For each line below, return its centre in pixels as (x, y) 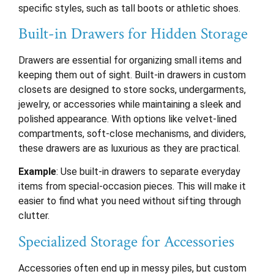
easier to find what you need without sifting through (130, 201)
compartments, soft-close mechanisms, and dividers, (132, 133)
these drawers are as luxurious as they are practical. (129, 148)
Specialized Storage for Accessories (126, 241)
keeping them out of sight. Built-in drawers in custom (132, 75)
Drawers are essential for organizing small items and (130, 60)
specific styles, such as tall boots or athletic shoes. (129, 8)
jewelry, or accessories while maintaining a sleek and (130, 104)
